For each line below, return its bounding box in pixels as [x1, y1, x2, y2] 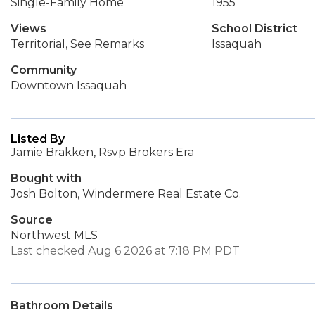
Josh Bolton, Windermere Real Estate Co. [11, 187, 241, 200]
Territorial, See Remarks [11, 37, 144, 51]
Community [11, 63, 77, 77]
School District [211, 22, 297, 35]
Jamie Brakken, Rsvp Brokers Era [11, 146, 194, 159]
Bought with [11, 172, 82, 185]
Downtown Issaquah [11, 79, 127, 92]
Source [11, 213, 53, 226]
